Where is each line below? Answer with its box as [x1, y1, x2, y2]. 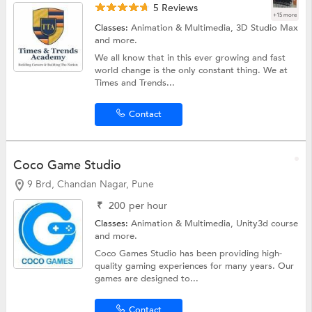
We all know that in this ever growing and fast [95, 51, 286, 64]
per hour [129, 199, 168, 213]
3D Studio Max [236, 21, 299, 34]
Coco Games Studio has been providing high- [95, 247, 283, 260]
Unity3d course [236, 217, 299, 231]
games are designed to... [95, 272, 199, 286]
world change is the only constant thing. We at [95, 63, 288, 77]
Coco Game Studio [13, 156, 121, 174]
